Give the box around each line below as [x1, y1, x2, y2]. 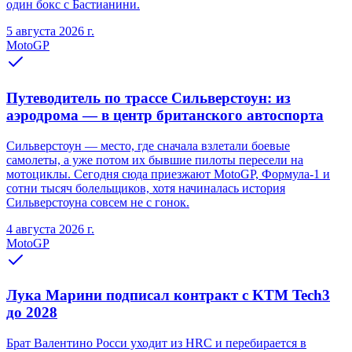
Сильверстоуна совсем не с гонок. [6, 195, 189, 209]
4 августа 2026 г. [6, 222, 94, 236]
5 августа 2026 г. [6, 24, 94, 38]
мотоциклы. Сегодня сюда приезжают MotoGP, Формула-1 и [6, 167, 330, 181]
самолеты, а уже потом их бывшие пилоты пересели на [6, 152, 303, 167]
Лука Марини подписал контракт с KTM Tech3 [6, 287, 330, 304]
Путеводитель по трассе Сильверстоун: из [6, 89, 291, 106]
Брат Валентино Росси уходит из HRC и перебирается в [6, 336, 306, 350]
